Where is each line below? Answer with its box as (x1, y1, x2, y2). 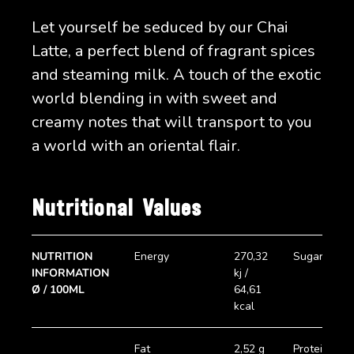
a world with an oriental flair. (32, 135, 240, 156)
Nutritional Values (32, 198, 202, 221)
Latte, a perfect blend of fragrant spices (32, 40, 315, 62)
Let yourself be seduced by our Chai (32, 17, 288, 38)
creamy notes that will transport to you (32, 111, 312, 133)
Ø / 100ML (32, 282, 85, 298)
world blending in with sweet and (32, 88, 277, 109)
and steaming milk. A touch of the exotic (32, 64, 321, 85)
